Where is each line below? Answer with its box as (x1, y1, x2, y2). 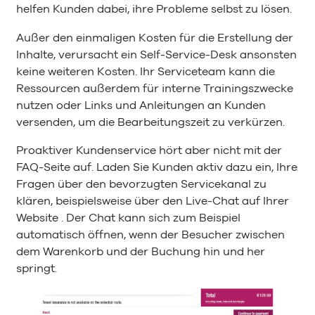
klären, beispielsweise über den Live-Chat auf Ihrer (16, 193, 289, 209)
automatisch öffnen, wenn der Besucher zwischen (16, 226, 285, 243)
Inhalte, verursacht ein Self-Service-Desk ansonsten (16, 46, 297, 63)
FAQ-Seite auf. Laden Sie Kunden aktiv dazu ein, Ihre (16, 159, 297, 175)
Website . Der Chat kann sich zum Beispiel (16, 210, 240, 226)
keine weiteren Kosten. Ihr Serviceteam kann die (16, 63, 275, 79)
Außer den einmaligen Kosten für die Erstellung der (16, 30, 293, 46)
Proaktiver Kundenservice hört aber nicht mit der (16, 142, 282, 158)
